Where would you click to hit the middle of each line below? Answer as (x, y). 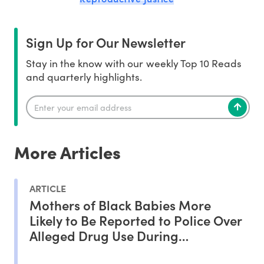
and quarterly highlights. (84, 76)
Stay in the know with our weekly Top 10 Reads (134, 63)
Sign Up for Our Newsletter (106, 42)
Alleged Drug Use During (104, 236)
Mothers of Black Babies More (120, 205)
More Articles (67, 151)
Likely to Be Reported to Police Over (136, 220)
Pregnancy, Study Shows (103, 251)
